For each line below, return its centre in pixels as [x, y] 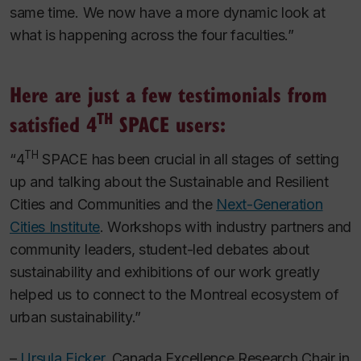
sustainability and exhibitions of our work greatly [165, 272]
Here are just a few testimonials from [168, 94]
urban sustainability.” [76, 317]
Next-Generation [270, 205]
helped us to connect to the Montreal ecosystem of [174, 295]
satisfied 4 [53, 124]
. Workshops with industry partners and [225, 227]
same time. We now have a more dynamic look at [168, 13]
